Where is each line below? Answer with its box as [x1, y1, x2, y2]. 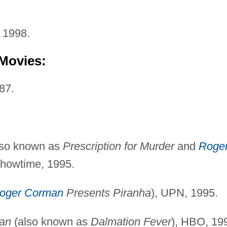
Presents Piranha [63, 186, 151, 199]
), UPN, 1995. [150, 186, 218, 199]
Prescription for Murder [62, 139, 174, 153]
